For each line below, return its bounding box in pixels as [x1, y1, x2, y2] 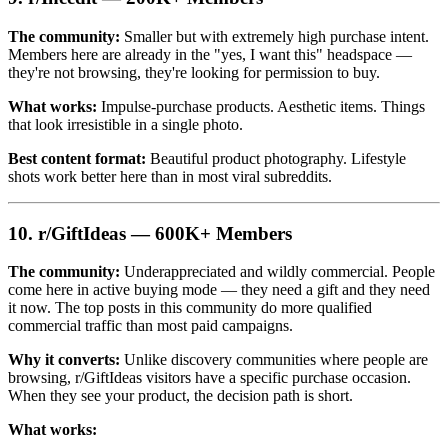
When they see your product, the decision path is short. [8, 387, 353, 405]
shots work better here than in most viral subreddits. [8, 167, 332, 185]
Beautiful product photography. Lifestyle [146, 149, 406, 167]
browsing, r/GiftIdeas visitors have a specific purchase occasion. [8, 369, 411, 387]
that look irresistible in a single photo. [8, 115, 243, 133]
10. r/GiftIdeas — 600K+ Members [8, 222, 292, 244]
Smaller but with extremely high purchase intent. [120, 27, 429, 45]
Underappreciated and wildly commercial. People [120, 263, 435, 281]
